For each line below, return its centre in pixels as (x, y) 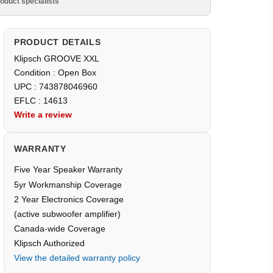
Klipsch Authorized (49, 243)
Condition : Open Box (55, 73)
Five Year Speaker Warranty (68, 169)
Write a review (43, 115)
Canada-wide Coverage (60, 229)
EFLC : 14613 (41, 101)
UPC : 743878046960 (57, 87)
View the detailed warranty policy (77, 258)
